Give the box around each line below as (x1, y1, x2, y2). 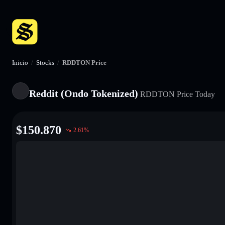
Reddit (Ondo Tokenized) (29, 87, 138, 99)
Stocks (36, 59, 54, 66)
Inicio (12, 59, 28, 66)
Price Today (175, 89, 215, 98)
